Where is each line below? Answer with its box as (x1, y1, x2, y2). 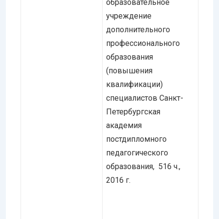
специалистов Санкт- (106, 93, 183, 103)
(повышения (106, 66, 153, 75)
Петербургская (106, 107, 160, 116)
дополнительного (106, 24, 170, 34)
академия (106, 120, 142, 130)
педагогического (106, 148, 168, 157)
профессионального (106, 38, 180, 48)
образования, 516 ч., (106, 161, 180, 171)
